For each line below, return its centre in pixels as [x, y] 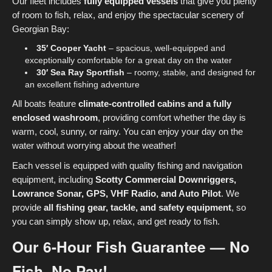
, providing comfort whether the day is [172, 117]
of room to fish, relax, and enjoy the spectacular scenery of [128, 15]
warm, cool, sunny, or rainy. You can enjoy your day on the [127, 131]
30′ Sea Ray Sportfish [80, 72]
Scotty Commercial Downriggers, [166, 179]
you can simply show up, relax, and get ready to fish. [116, 221]
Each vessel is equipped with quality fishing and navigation [127, 165]
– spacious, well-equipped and [166, 48]
